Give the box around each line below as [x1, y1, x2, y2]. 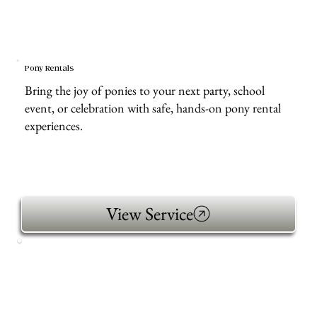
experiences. [24, 117, 83, 134]
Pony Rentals [24, 64, 74, 73]
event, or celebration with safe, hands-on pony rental [24, 99, 281, 116]
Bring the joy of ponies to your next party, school [24, 81, 265, 98]
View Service [106, 201, 194, 226]
